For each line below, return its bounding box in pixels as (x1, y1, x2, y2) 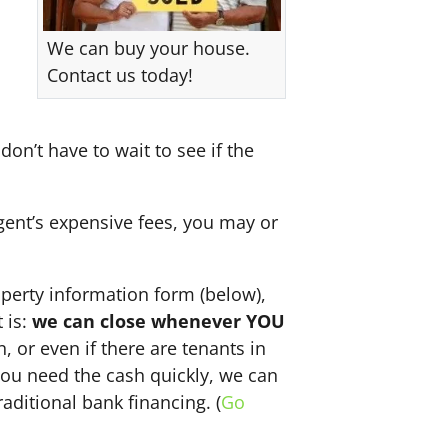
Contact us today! (47, 63, 193, 88)
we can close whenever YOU (32, 309, 285, 334)
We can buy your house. (47, 36, 250, 61)
